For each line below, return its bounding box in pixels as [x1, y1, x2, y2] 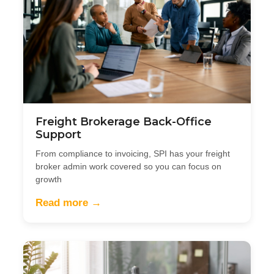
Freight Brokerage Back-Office [35, 114, 212, 128]
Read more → [35, 196, 102, 209]
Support [35, 127, 81, 141]
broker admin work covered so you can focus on [35, 161, 221, 171]
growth [35, 174, 62, 184]
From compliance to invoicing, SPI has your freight [35, 148, 230, 158]
